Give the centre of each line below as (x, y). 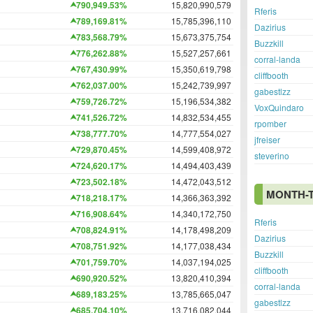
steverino (272, 155)
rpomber (270, 123)
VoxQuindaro (279, 107)
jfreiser (267, 139)
